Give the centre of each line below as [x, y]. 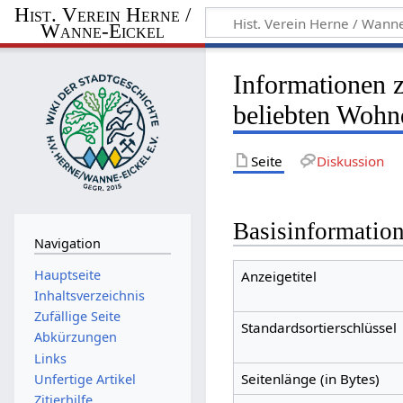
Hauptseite [67, 274]
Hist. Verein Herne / [102, 14]
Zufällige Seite [77, 317]
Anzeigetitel [278, 277]
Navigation [67, 244]
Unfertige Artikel [85, 379]
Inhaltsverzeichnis [89, 295]
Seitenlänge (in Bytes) [310, 379]
